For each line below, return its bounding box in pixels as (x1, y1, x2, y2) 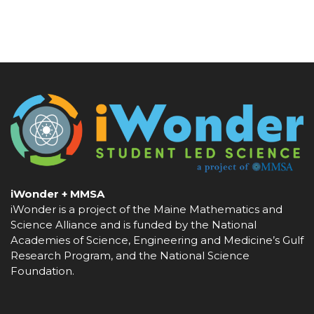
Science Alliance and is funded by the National (11, 218, 257, 232)
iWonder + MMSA (11, 187, 104, 201)
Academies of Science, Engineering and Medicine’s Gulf (11, 233, 303, 247)
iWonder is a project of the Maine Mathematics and (11, 203, 282, 217)
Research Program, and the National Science (11, 249, 250, 263)
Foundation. (11, 264, 74, 278)
